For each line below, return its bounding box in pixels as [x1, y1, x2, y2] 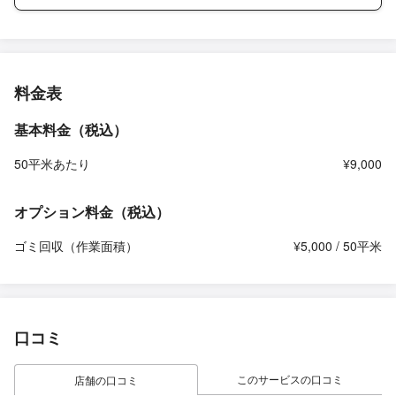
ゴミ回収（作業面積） [14, 237, 138, 255]
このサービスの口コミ [237, 371, 343, 386]
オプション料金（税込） [14, 202, 170, 222]
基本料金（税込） [14, 119, 127, 140]
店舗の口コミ [74, 372, 138, 387]
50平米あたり [14, 155, 90, 172]
